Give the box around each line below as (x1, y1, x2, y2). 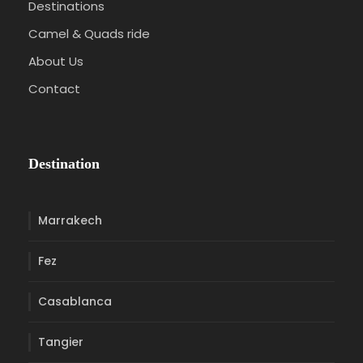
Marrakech (38, 211, 102, 228)
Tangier (38, 333, 83, 350)
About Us (28, 52, 83, 70)
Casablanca (38, 293, 112, 310)
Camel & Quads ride (28, 24, 150, 42)
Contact (28, 79, 80, 97)
